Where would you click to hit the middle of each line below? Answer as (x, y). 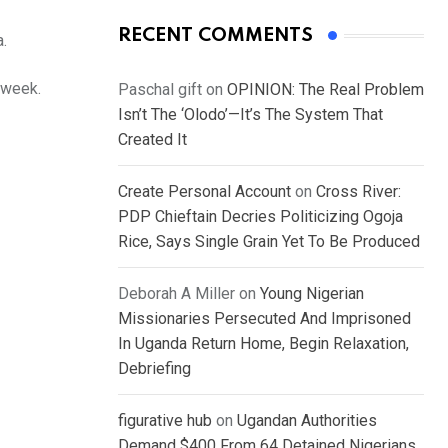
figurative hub (165, 421)
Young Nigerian (312, 294)
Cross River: (358, 192)
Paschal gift (160, 90)
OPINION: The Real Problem (325, 90)
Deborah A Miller (176, 294)
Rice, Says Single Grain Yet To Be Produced (269, 242)
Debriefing (154, 369)
